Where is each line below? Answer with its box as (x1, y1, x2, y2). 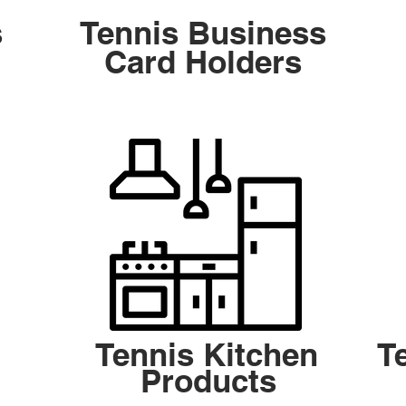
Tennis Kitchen (95, 335, 318, 374)
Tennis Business (80, 14, 326, 53)
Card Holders (104, 43, 302, 82)
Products (140, 362, 276, 401)
